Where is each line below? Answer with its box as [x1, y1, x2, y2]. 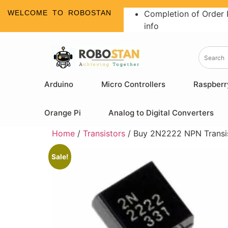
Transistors [83, 128, 125, 138]
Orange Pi [44, 108, 81, 118]
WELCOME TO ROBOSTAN [8, 9, 111, 17]
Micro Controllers [101, 79, 166, 89]
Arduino [44, 79, 74, 89]
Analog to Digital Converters [108, 108, 214, 118]
